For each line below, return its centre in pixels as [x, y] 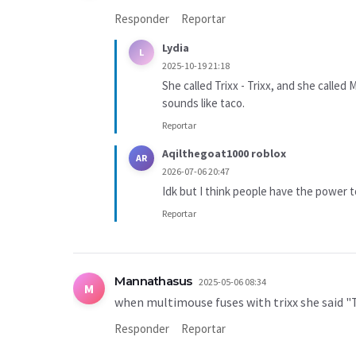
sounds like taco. [203, 103]
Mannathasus [153, 281]
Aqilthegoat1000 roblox [224, 153]
